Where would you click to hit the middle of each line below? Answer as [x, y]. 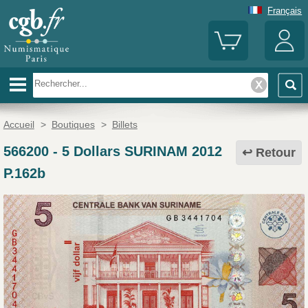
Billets [124, 125]
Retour [276, 153]
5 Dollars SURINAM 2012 [142, 152]
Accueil [19, 125]
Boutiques [73, 125]
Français [285, 10]
